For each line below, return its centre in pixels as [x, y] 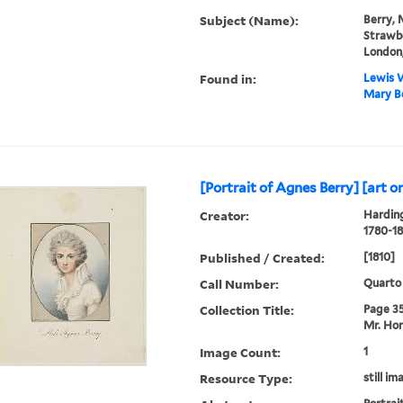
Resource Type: [246, 379]
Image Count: [241, 353]
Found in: [228, 79]
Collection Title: [247, 310]
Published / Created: [263, 258]
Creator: [225, 216]
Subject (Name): [250, 21]
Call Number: [240, 284]
